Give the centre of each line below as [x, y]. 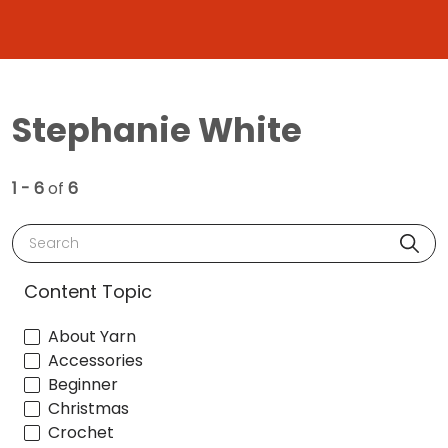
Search [49, 235]
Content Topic [88, 291]
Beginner [83, 385]
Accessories [95, 361]
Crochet [81, 433]
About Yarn [92, 337]
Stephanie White [157, 130]
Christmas [88, 409]
